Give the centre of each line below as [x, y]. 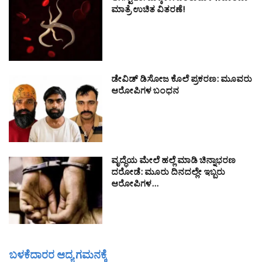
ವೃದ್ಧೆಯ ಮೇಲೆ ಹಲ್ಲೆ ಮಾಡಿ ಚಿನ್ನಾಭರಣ [173, 163]
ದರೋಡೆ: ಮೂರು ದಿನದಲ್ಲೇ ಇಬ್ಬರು [168, 174]
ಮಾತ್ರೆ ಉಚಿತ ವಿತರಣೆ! [148, 11]
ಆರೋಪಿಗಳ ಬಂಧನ [145, 93]
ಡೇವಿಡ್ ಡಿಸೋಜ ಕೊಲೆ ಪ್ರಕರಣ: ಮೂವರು [182, 81]
